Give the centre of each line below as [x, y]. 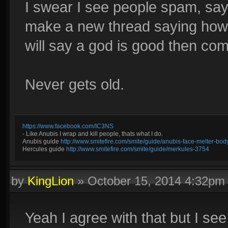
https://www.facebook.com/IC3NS [68, 126]
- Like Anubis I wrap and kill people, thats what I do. [93, 134]
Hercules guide [44, 149]
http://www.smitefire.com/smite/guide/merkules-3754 [138, 149]
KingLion [51, 181]
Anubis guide [41, 141]
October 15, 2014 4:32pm [156, 181]
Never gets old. [75, 84]
